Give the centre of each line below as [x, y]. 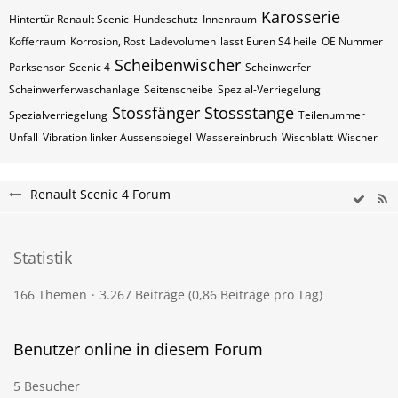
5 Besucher [47, 386]
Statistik [43, 258]
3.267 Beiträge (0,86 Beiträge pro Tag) [211, 295]
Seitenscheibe [179, 89]
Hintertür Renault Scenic [69, 19]
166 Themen [50, 295]
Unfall [24, 137]
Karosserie [301, 17]
